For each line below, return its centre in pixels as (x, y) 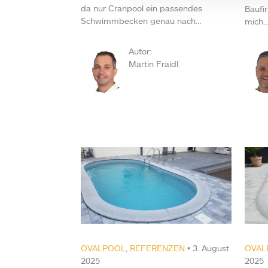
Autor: (141, 51)
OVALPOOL (103, 248)
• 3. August (207, 248)
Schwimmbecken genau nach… (141, 21)
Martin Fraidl (154, 64)
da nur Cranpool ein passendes (142, 8)
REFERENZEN (158, 248)
